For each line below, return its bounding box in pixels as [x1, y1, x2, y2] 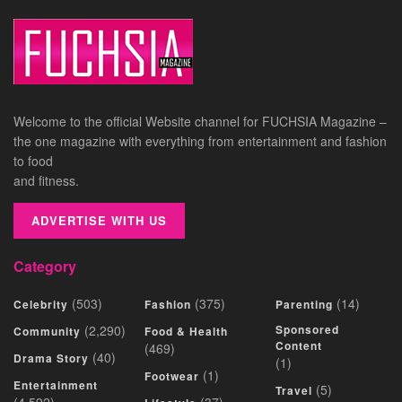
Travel [275, 381, 312, 398]
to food [13, 151, 53, 170]
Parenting [275, 295, 333, 312]
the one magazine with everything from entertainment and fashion [13, 131, 387, 150]
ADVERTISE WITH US [31, 211, 167, 229]
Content [275, 336, 322, 354]
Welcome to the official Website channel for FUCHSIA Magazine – [13, 111, 387, 130]
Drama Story [13, 349, 89, 366]
